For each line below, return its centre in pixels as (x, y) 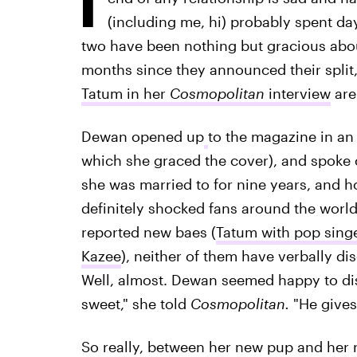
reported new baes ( (148, 232)
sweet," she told (135, 304)
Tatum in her (125, 93)
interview (299, 93)
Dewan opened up (142, 136)
